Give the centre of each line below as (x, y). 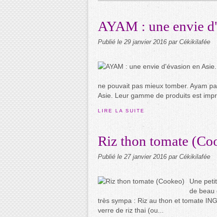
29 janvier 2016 (146, 42)
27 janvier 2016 (146, 157)
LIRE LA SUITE (121, 111)
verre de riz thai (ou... (131, 210)
